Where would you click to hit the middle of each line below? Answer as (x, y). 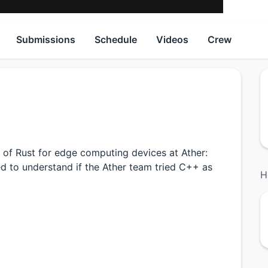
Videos (172, 40)
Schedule (116, 40)
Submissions (46, 40)
